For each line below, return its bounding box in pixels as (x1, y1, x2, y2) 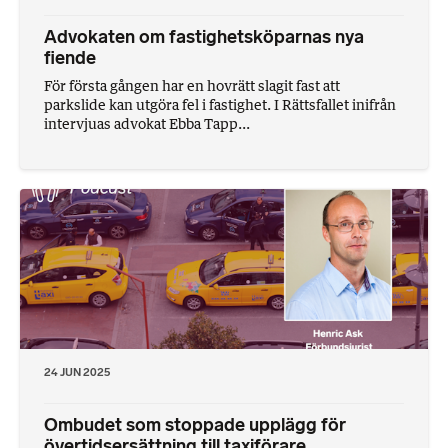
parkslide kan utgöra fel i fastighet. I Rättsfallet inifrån (44, 95, 396, 113)
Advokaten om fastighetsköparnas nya (44, 25, 364, 48)
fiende (44, 46, 96, 69)
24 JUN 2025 (44, 365, 110, 380)
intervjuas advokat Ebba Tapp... (44, 114, 250, 132)
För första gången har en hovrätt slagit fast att (44, 76, 340, 94)
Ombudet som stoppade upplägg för (44, 413, 346, 436)
